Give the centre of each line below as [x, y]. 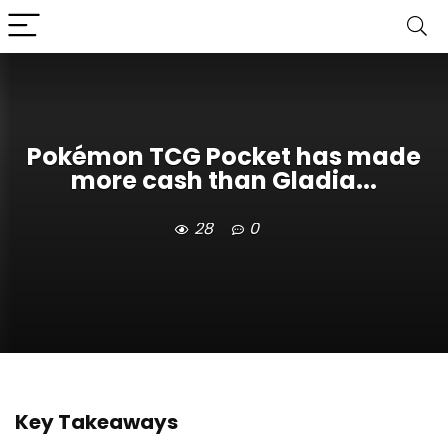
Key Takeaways [96, 422]
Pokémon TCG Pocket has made [224, 157]
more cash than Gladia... [224, 181]
